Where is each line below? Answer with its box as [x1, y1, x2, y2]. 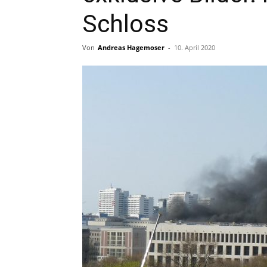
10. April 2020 [174, 43, 215, 52]
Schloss [82, 10, 169, 38]
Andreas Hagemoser [98, 43, 164, 52]
